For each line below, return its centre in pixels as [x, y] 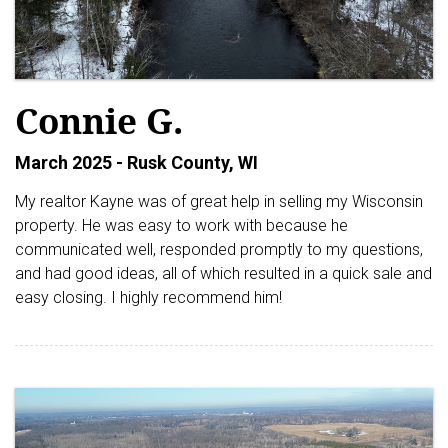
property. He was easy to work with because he [181, 226]
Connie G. [99, 121]
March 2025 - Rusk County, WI [136, 163]
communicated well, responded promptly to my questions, [219, 250]
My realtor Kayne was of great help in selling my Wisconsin [219, 202]
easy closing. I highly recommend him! [148, 298]
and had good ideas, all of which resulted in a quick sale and [223, 274]
